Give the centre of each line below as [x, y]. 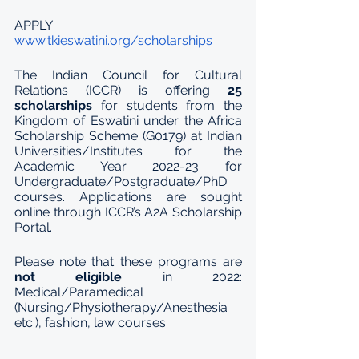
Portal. [35, 227]
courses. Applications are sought [128, 197]
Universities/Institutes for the [128, 151]
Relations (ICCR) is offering [121, 90]
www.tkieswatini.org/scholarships [113, 40]
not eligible [89, 277]
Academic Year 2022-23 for [128, 166]
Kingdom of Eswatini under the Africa [128, 121]
